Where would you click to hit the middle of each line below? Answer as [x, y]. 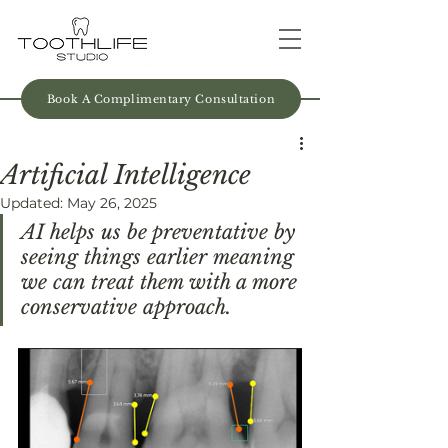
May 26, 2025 [112, 203]
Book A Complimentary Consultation [161, 99]
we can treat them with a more [162, 282]
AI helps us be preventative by [161, 232]
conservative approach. [126, 307]
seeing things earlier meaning [160, 257]
